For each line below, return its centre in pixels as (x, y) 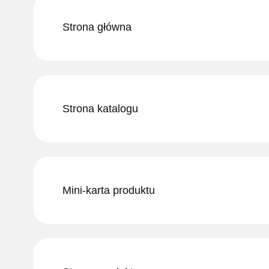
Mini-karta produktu (109, 190)
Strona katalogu (100, 109)
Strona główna (97, 27)
